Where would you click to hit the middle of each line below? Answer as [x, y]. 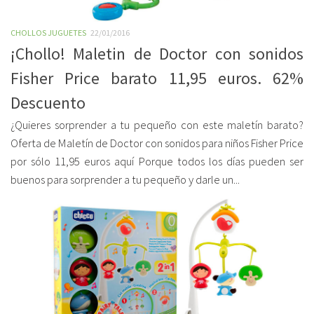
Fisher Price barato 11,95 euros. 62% [157, 78]
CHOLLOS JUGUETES [48, 33]
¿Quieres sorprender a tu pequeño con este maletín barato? [157, 125]
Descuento [48, 103]
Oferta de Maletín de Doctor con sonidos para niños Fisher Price [157, 143]
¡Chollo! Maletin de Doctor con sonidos [157, 54]
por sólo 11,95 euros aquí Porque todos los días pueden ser [157, 162]
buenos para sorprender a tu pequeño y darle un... [125, 180]
